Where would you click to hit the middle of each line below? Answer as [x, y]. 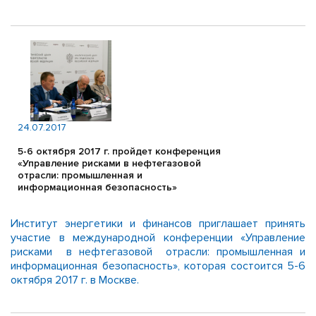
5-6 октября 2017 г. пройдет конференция [119, 151]
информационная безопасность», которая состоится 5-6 [158, 266]
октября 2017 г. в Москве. [75, 280]
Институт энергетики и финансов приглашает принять [158, 224]
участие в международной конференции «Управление [158, 238]
